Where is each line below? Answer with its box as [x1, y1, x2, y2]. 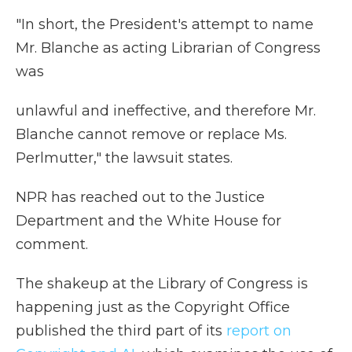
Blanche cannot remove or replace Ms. [16, 126, 287, 143]
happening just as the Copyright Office [16, 299, 290, 316]
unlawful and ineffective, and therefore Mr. [16, 102, 316, 119]
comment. [16, 236, 88, 253]
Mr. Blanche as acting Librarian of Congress [16, 39, 321, 57]
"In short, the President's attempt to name [16, 16, 313, 33]
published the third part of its [16, 322, 226, 339]
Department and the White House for [16, 212, 281, 229]
